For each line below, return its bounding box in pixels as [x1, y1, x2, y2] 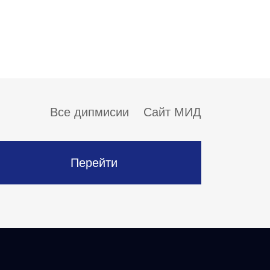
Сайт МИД [143, 105, 201, 119]
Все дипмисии [50, 105, 129, 119]
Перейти [71, 155, 118, 169]
